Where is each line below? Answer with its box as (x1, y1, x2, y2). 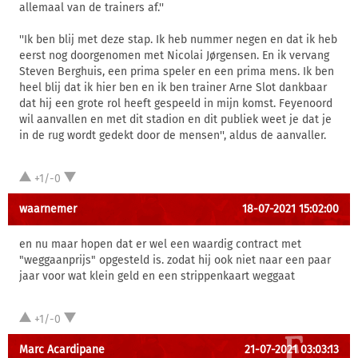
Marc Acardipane (19, 343, 105, 356)
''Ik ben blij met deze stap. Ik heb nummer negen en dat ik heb (19, 33, 337, 46)
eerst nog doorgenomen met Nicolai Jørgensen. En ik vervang (19, 49, 329, 62)
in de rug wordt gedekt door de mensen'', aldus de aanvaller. (19, 129, 326, 142)
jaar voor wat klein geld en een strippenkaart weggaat (19, 269, 295, 283)
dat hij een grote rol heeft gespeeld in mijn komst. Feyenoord (19, 97, 332, 110)
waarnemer (19, 202, 77, 216)
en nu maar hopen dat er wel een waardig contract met (19, 237, 301, 251)
